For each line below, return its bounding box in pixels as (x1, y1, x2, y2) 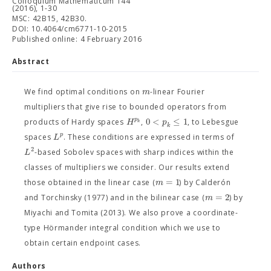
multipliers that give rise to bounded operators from (24, 102, 227, 112)
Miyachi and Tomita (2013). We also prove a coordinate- (24, 207, 238, 218)
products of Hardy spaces (24, 117, 126, 127)
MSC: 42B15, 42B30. (12, 13, 87, 24)
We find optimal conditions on (24, 87, 142, 97)
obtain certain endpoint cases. (24, 238, 141, 248)
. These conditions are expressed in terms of (63, 132, 235, 142)
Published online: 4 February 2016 (12, 34, 143, 44)
